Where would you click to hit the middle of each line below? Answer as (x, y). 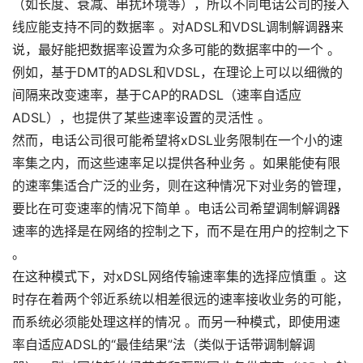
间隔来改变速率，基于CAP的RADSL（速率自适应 (157, 95)
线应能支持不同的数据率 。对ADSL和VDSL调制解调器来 (178, 27)
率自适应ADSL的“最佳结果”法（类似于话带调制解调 (164, 344)
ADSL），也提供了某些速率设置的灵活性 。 (141, 117)
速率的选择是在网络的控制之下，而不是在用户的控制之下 (181, 231)
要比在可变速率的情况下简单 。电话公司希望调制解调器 (176, 208)
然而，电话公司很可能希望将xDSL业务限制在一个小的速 (177, 140)
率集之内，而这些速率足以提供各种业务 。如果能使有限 (176, 163)
